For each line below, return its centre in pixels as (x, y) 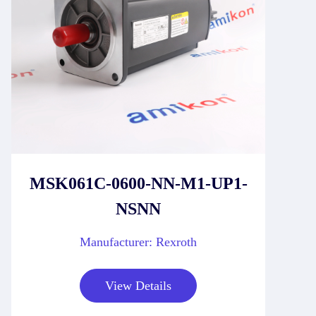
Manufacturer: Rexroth (138, 242)
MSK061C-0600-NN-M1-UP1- (138, 183)
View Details (138, 285)
